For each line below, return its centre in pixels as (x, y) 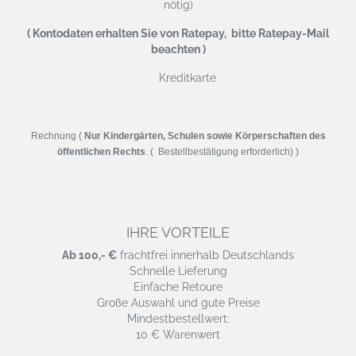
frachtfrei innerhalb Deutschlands (205, 255)
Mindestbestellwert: (178, 318)
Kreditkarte (183, 77)
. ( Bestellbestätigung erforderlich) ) (222, 151)
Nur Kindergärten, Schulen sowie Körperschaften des (205, 135)
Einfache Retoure (178, 286)
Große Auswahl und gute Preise (178, 302)
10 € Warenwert (178, 334)
